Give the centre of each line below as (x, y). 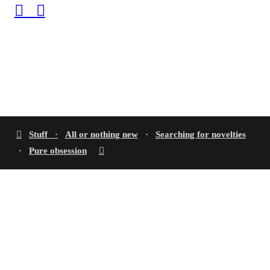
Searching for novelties (200, 135)
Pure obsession (58, 151)
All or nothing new (101, 135)
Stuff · (43, 135)
